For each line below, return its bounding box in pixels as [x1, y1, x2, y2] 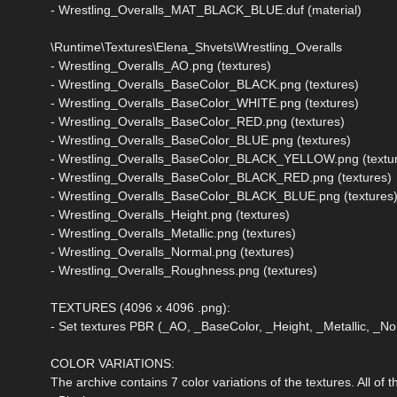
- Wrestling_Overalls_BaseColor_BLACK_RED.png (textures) [51, 169, 392, 184]
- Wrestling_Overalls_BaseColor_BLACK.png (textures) [51, 76, 359, 91]
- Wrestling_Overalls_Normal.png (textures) [51, 244, 294, 259]
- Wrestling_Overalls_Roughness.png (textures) [51, 262, 317, 277]
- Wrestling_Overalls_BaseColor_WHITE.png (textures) [51, 95, 359, 110]
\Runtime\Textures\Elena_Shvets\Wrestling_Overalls [51, 39, 342, 54]
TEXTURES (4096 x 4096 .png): [51, 300, 230, 315]
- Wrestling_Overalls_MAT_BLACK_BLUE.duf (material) [51, 2, 362, 17]
